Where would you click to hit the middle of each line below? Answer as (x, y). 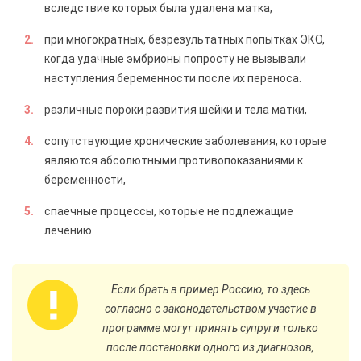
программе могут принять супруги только (210, 328)
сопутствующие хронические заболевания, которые (185, 141)
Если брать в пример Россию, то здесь (210, 289)
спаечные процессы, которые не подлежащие (169, 211)
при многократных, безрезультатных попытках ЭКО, (185, 39)
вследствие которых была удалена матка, (158, 8)
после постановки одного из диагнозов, (210, 347)
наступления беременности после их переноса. (173, 78)
